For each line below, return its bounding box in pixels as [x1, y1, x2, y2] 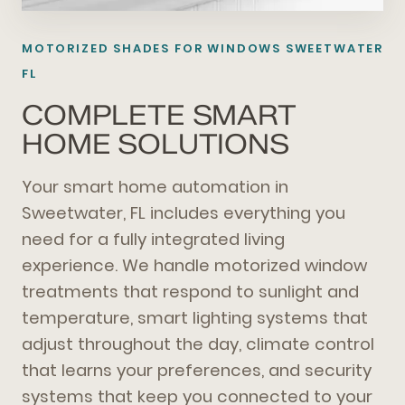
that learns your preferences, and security [22, 359, 372, 382]
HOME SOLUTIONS [22, 127, 289, 162]
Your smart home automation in [22, 175, 288, 199]
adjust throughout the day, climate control [22, 333, 374, 356]
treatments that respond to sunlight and [22, 280, 359, 304]
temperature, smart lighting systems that [22, 306, 368, 330]
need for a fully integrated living [22, 228, 285, 251]
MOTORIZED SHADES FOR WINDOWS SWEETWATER [22, 40, 383, 58]
